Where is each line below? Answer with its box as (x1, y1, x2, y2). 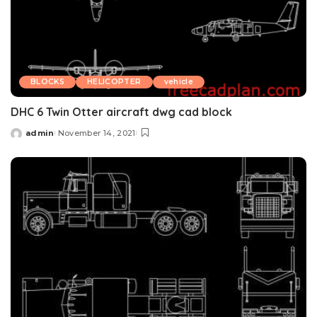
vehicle (163, 77, 193, 87)
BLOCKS (30, 77, 65, 87)
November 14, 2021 (57, 128, 136, 139)
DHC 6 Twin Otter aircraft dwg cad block (11, 105, 232, 120)
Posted (10, 133, 44, 144)
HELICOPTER (87, 77, 142, 87)
